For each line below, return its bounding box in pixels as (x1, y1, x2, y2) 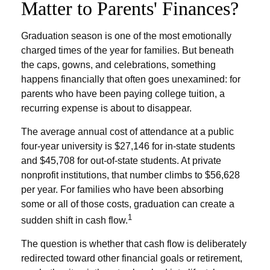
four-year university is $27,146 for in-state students (21, 140, 235, 151)
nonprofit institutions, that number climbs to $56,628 (21, 169, 240, 180)
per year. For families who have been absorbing (21, 184, 224, 195)
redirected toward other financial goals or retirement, (21, 253, 242, 263)
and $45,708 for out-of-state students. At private (21, 155, 221, 166)
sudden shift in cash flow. (21, 215, 128, 225)
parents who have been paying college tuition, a (21, 88, 225, 99)
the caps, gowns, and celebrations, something (21, 59, 216, 70)
